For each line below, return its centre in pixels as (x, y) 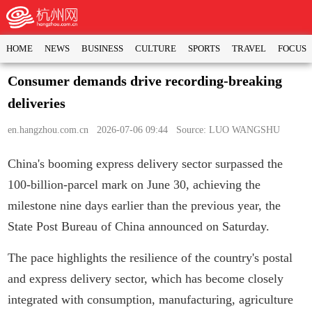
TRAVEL (249, 48)
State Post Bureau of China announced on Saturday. (139, 226)
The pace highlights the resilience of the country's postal (150, 258)
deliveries (37, 103)
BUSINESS (102, 48)
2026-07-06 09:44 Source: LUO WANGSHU (185, 130)
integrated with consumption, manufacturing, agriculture (151, 299)
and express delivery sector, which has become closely (146, 279)
